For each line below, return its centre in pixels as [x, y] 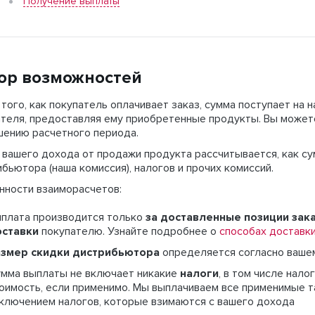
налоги [199, 274]
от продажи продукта [137, 154]
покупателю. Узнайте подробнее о [128, 231]
